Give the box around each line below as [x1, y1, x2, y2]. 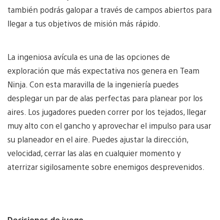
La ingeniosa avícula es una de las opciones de [7, 51, 170, 62]
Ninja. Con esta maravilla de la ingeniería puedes [7, 79, 179, 89]
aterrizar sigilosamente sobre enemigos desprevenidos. [7, 161, 205, 172]
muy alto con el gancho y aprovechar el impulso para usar [7, 120, 211, 131]
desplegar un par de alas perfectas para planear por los [7, 92, 203, 103]
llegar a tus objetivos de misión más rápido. [7, 18, 161, 28]
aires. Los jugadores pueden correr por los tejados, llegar [7, 106, 206, 117]
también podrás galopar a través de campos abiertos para [7, 4, 212, 15]
